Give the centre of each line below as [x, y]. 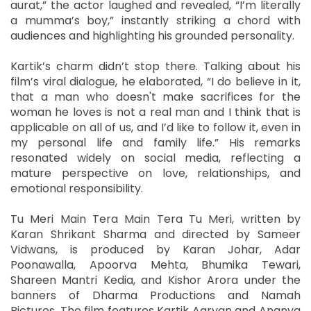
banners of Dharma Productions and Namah [155, 295]
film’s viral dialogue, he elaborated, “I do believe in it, [155, 81]
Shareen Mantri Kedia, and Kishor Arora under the [155, 280]
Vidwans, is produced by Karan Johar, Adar [155, 249]
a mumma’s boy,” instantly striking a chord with [155, 20]
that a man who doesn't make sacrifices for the [155, 96]
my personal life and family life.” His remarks [155, 142]
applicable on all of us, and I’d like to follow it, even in [155, 127]
